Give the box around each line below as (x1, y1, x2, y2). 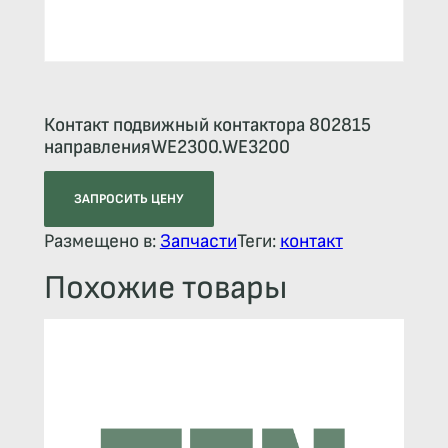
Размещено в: (43, 230, 160, 254)
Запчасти (159, 230, 237, 254)
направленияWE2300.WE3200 (43, 135, 290, 160)
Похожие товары (43, 267, 287, 308)
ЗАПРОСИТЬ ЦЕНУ (73, 191, 184, 208)
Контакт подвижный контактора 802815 (43, 113, 371, 138)
